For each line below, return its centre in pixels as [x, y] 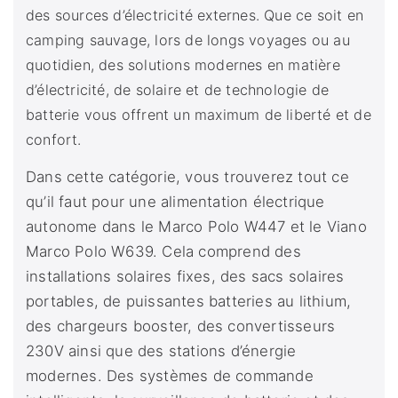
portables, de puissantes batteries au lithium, [189, 302]
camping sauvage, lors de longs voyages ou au [188, 40]
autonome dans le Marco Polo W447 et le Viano [196, 227]
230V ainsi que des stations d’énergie [161, 351]
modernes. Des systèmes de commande [170, 376]
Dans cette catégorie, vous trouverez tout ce [187, 177]
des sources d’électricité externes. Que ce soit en [195, 16]
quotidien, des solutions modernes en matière [183, 65]
